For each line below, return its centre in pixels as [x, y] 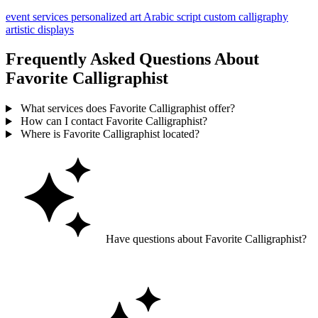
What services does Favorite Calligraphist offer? [126, 109]
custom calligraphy [246, 16]
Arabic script [174, 16]
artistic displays [40, 29]
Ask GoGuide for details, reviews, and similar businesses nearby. [157, 263]
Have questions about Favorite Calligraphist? [204, 239]
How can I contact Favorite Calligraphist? [112, 121]
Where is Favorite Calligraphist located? [108, 134]
